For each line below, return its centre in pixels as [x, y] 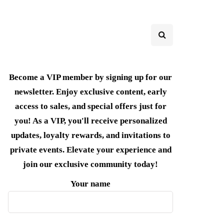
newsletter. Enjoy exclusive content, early [90, 92]
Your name [90, 184]
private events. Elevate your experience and [90, 150]
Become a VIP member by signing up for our [90, 77]
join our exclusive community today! [90, 164]
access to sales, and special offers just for [90, 106]
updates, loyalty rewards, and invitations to [90, 135]
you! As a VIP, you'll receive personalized [90, 121]
